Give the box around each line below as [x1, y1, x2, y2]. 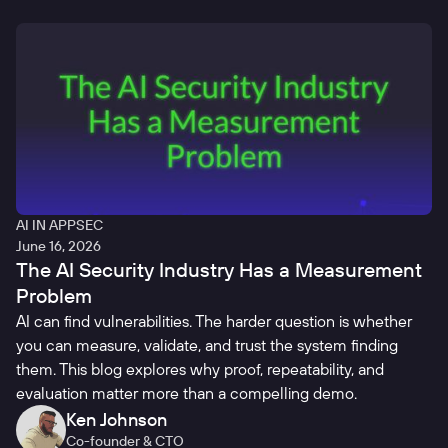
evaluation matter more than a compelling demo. [16, 383, 357, 404]
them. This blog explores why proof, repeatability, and [16, 359, 384, 380]
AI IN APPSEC [16, 216, 103, 235]
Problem [16, 283, 92, 309]
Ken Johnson [66, 408, 167, 432]
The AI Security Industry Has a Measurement [16, 257, 422, 283]
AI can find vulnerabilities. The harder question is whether [16, 311, 412, 332]
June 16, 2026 [16, 237, 101, 256]
